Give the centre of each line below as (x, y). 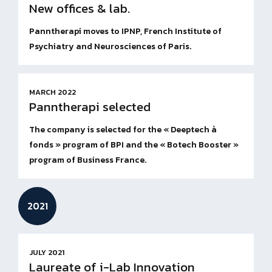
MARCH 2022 (53, 92)
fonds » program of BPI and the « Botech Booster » (134, 145)
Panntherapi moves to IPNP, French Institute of (125, 31)
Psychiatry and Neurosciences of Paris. (110, 46)
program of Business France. (88, 160)
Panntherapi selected (90, 107)
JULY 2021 (47, 252)
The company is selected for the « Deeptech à (123, 130)
